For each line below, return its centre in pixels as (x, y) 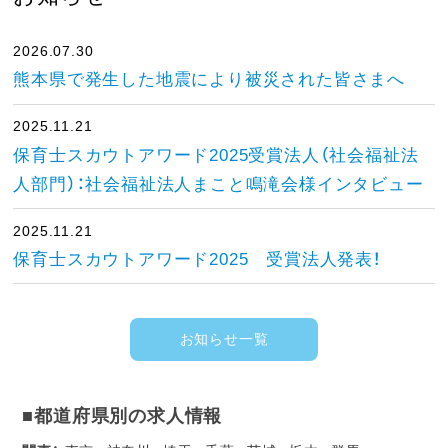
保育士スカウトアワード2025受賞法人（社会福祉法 (216, 155)
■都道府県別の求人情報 (122, 415)
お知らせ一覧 (224, 339)
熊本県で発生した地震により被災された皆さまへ (209, 80)
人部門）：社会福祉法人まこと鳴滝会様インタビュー (218, 184)
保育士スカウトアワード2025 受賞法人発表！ (197, 259)
